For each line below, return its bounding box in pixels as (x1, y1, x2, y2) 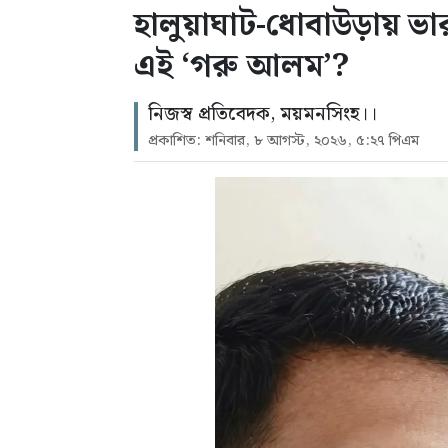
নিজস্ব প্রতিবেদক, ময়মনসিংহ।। (148, 98, 377, 130)
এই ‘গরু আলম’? (134, 40, 349, 92)
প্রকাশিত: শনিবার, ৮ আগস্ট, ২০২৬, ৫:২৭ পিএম (148, 128, 419, 153)
